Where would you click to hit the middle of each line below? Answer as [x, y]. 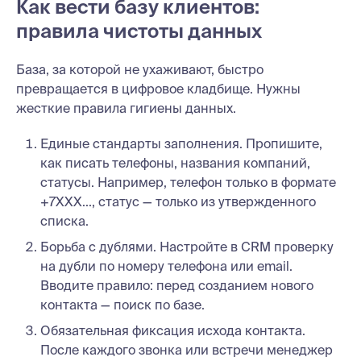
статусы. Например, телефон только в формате [188, 182]
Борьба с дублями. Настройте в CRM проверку [187, 246]
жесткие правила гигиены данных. [126, 108]
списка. [64, 220]
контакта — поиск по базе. [122, 304]
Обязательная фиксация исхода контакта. [173, 330]
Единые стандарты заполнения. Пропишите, [181, 143]
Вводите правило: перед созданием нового [177, 285]
